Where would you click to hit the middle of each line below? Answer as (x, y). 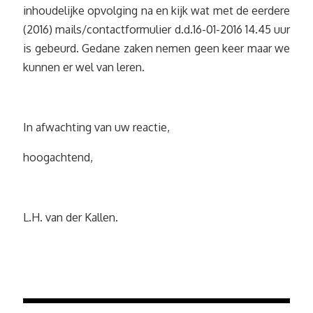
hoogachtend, (58, 157)
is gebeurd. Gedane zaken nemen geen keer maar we (156, 48)
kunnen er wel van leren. (84, 67)
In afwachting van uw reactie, (96, 127)
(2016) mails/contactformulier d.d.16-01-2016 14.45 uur (156, 29)
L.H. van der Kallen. (71, 217)
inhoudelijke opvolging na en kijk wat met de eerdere (156, 10)
